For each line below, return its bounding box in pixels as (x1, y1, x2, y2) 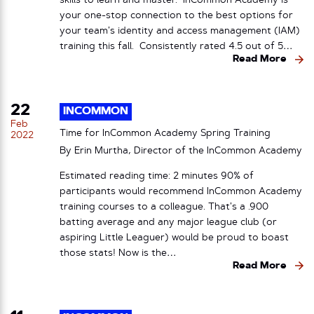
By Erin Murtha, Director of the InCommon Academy (60, 146, 302, 156)
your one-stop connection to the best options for (60, 11, 293, 20)
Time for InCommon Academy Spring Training (60, 129, 273, 139)
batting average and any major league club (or (60, 217, 277, 227)
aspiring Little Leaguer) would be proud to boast (60, 233, 289, 243)
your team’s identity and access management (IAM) (60, 27, 300, 36)
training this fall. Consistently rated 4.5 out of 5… (60, 42, 293, 51)
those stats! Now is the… (60, 248, 177, 258)
